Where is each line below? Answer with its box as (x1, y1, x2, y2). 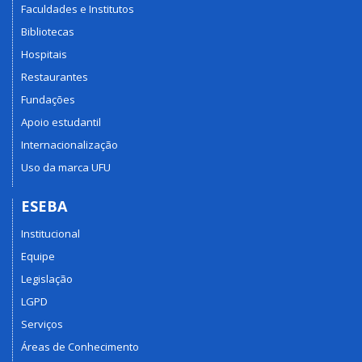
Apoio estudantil (21, 114, 101, 129)
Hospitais (21, 46, 67, 61)
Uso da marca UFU (21, 159, 111, 175)
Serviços (21, 317, 63, 331)
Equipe (21, 249, 55, 263)
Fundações (21, 91, 75, 107)
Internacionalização (21, 137, 118, 152)
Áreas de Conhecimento (21, 339, 139, 354)
